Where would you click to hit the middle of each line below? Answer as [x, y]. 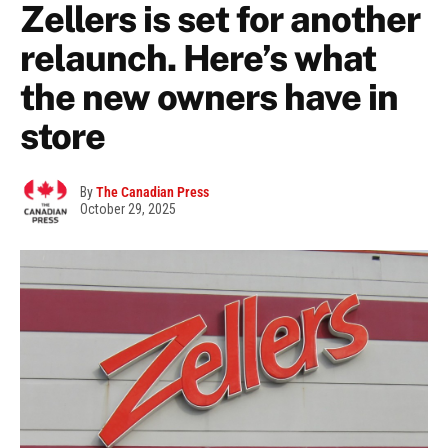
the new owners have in [209, 97]
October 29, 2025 [128, 209]
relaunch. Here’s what [198, 58]
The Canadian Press [152, 192]
